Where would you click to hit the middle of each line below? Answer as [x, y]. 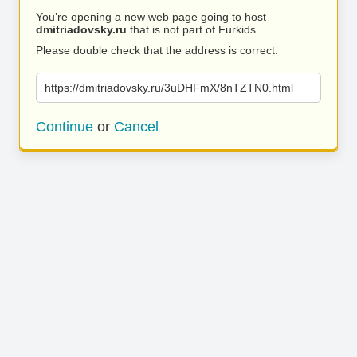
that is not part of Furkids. [193, 29]
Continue [65, 127]
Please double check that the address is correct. [157, 50]
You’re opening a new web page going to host [151, 17]
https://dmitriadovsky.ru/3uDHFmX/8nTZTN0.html [169, 88]
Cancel [136, 127]
